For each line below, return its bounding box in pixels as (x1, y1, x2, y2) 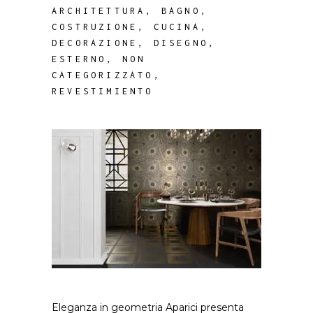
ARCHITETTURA (52, 6, 146, 16)
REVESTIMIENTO (52, 86, 154, 96)
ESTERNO (52, 54, 107, 64)
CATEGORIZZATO (52, 70, 154, 80)
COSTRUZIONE (52, 22, 138, 32)
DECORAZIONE (52, 38, 138, 48)
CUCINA (153, 22, 201, 32)
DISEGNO (153, 38, 209, 48)
